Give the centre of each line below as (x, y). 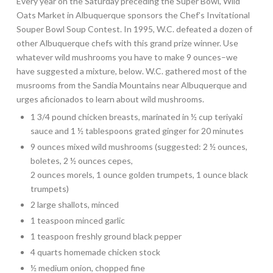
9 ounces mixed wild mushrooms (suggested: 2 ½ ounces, (139, 146)
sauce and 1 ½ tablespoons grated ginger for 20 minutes (137, 130)
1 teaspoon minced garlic (78, 220)
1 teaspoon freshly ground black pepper (106, 236)
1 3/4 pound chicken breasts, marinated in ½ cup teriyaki (137, 116)
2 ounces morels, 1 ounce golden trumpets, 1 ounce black (140, 174)
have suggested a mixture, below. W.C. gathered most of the (131, 71)
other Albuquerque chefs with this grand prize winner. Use (127, 43)
